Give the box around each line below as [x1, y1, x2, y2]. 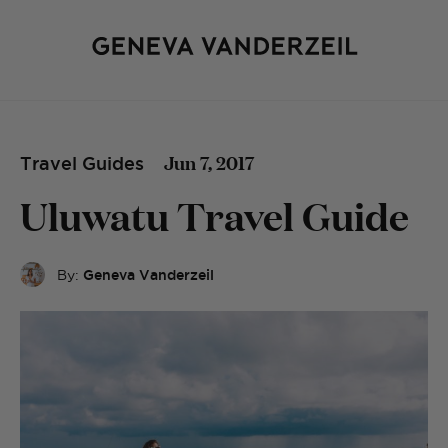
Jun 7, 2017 [164, 148, 254, 176]
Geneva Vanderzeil [83, 266, 214, 283]
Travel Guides [20, 153, 144, 173]
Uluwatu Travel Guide [20, 189, 409, 241]
